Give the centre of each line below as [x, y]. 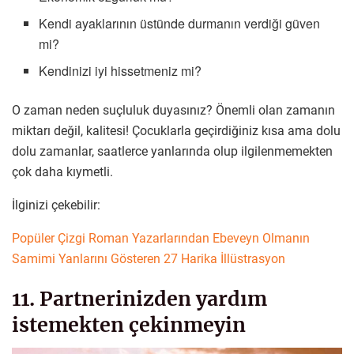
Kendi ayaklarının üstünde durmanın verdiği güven [180, 24]
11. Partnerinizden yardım [139, 298]
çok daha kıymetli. [62, 172]
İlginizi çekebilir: [56, 205]
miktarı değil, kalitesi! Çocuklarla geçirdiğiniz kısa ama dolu [176, 131]
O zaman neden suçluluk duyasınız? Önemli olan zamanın [173, 111]
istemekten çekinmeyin [129, 324]
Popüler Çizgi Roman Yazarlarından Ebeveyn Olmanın [161, 239]
